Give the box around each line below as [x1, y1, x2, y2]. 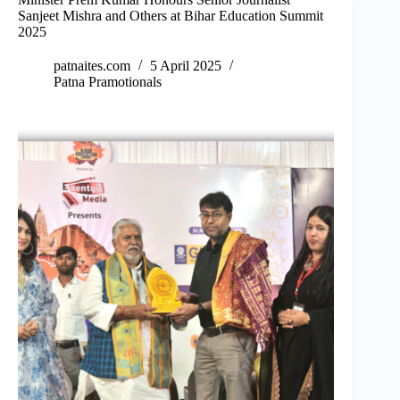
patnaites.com [54, 58, 130, 74]
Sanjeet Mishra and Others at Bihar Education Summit [18, 8, 323, 24]
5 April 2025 [150, 58, 221, 74]
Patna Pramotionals [54, 74, 162, 90]
